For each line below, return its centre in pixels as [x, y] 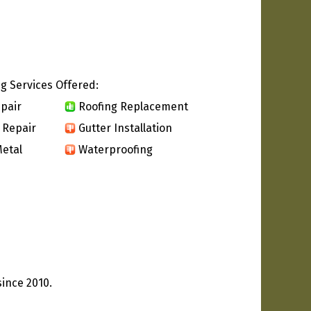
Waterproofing [116, 149]
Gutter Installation [125, 128]
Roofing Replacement [133, 106]
